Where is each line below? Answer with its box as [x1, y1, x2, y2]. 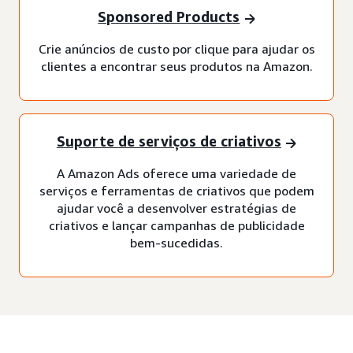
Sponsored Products [98, 8, 240, 26]
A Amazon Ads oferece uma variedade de [57, 165, 296, 181]
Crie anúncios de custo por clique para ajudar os [38, 40, 315, 57]
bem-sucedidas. [130, 234, 223, 251]
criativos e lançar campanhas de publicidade [48, 217, 305, 233]
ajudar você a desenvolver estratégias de [57, 199, 296, 216]
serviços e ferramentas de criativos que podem [39, 182, 314, 199]
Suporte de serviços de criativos [56, 132, 281, 150]
